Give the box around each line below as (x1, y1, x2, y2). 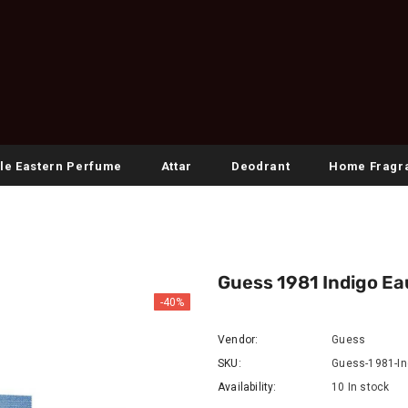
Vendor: (218, 332, 259, 346)
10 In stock (331, 380, 390, 393)
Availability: (218, 380, 277, 393)
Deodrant (231, 158, 291, 173)
